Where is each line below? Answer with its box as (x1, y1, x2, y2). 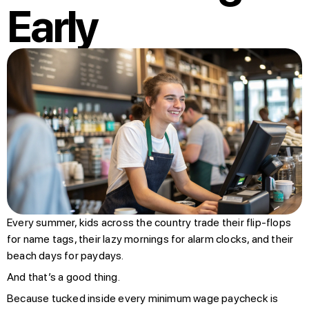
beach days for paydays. (7, 248, 124, 262)
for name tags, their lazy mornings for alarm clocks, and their (7, 232, 294, 246)
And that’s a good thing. (7, 270, 120, 283)
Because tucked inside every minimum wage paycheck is (7, 291, 279, 305)
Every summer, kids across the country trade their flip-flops (7, 215, 292, 229)
